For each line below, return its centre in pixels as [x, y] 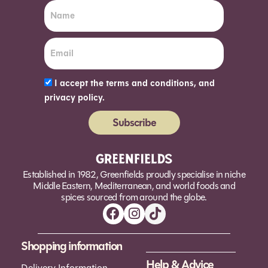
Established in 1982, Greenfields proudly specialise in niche [134, 174]
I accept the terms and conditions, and [135, 83]
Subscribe [134, 122]
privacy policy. [74, 98]
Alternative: [68, 142]
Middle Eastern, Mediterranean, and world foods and [134, 185]
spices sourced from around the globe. [134, 197]
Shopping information [71, 246]
